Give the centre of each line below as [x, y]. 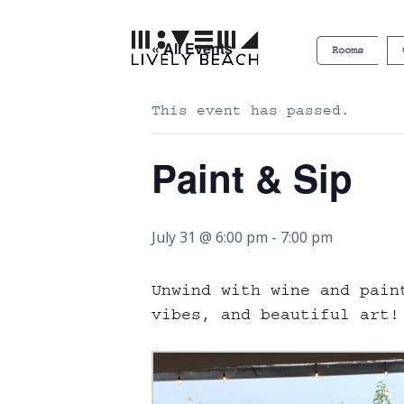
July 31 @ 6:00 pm [210, 237]
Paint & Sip [252, 178]
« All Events [192, 48]
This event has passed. [251, 110]
